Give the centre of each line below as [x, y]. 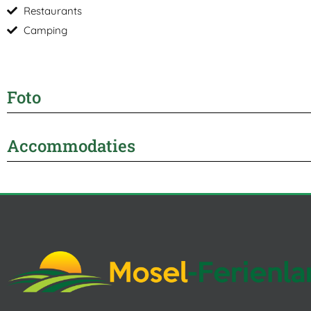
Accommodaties [71, 145]
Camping [45, 30]
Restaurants [53, 10]
